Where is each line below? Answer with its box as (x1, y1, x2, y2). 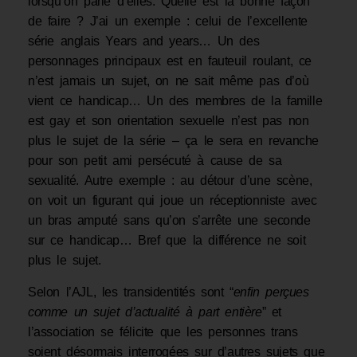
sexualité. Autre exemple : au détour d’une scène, (28, 174, 312, 188)
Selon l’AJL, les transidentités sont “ (28, 284, 233, 299)
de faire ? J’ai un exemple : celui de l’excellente (28, 14, 308, 29)
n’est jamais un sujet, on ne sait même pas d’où (28, 74, 309, 88)
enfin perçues (233, 284, 309, 299)
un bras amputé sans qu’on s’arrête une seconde (28, 214, 311, 228)
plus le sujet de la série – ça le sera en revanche (28, 134, 320, 148)
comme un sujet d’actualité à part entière (28, 304, 262, 319)
